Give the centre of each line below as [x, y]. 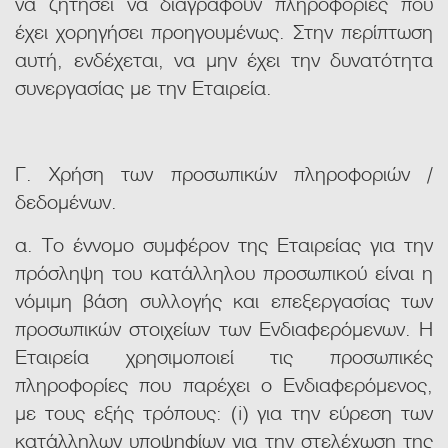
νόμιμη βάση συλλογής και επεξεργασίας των [224, 299]
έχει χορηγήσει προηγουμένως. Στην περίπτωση [224, 30]
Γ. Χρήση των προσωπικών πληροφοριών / [224, 172]
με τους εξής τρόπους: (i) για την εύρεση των [224, 411]
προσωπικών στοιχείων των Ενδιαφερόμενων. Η [224, 327]
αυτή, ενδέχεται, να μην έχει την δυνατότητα [224, 58]
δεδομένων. [66, 200]
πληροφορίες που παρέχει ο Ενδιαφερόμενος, [224, 383]
